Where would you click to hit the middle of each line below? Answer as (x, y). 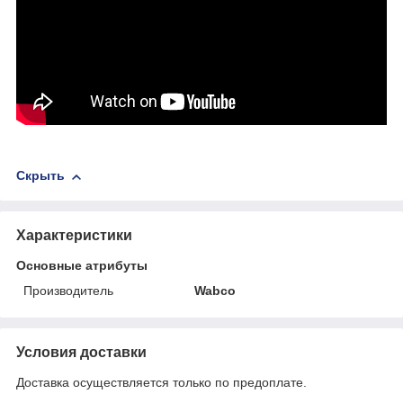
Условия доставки (81, 352)
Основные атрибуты (82, 265)
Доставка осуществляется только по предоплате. (161, 382)
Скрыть (40, 176)
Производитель (68, 290)
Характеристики (74, 235)
